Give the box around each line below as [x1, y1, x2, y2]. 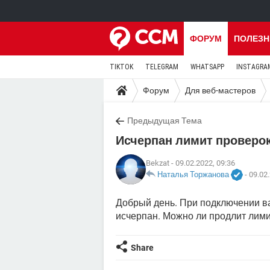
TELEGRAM [145, 63, 178, 71]
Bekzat [146, 158, 169, 168]
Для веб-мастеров [185, 85, 256, 95]
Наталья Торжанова [157, 169, 229, 179]
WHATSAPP [190, 63, 224, 71]
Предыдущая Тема [127, 116, 202, 125]
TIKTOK [110, 63, 133, 71]
